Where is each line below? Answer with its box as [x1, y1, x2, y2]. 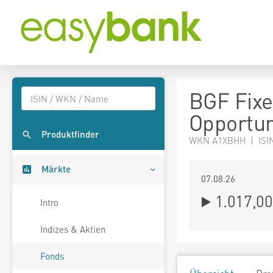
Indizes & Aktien [40, 223, 105, 236]
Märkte [41, 163, 71, 175]
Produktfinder [41, 128, 99, 141]
